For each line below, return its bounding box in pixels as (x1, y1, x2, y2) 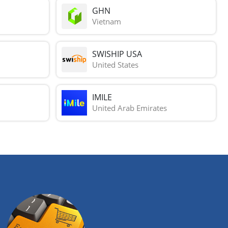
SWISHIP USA (92, 48, 142, 60)
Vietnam (92, 16, 122, 27)
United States (92, 60, 139, 70)
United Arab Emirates (92, 103, 167, 113)
